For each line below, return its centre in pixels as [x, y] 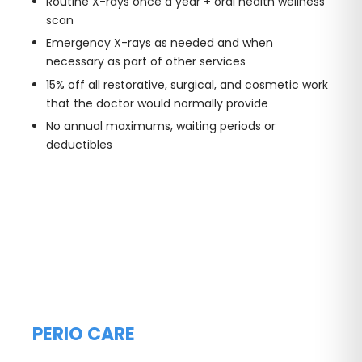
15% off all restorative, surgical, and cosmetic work [187, 84]
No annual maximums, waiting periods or [160, 126]
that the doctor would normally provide [157, 103]
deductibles [79, 145]
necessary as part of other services [145, 62]
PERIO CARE [84, 335]
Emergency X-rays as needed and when [159, 43]
